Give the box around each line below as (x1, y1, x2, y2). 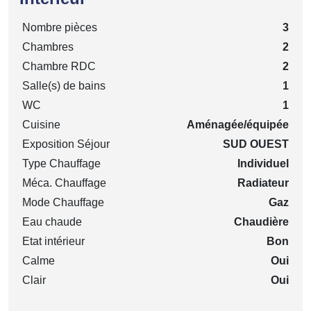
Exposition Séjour (22, 137, 110, 150)
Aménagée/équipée (187, 118, 289, 131)
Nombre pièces (22, 21, 97, 33)
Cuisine (22, 118, 60, 131)
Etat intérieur (22, 235, 85, 247)
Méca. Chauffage (22, 176, 106, 189)
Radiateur (237, 176, 289, 189)
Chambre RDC (22, 60, 96, 72)
